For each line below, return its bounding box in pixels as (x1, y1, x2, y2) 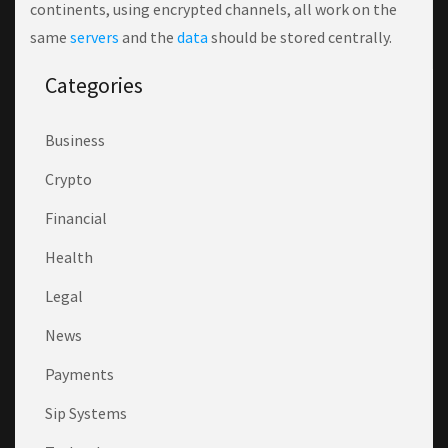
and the (119, 27, 177, 48)
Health (45, 247, 93, 268)
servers (70, 27, 119, 48)
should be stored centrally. (208, 27, 392, 48)
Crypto (45, 169, 92, 190)
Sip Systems (45, 403, 127, 424)
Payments (45, 364, 114, 385)
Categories (45, 71, 143, 100)
